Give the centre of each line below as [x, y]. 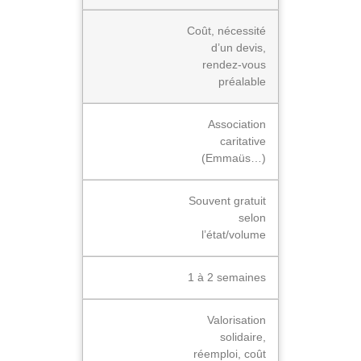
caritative [243, 141]
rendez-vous [234, 65]
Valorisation [237, 320]
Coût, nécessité [226, 31]
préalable [242, 82]
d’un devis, [239, 48]
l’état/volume [234, 235]
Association [237, 124]
